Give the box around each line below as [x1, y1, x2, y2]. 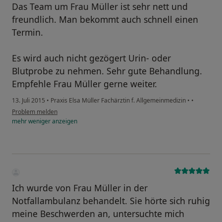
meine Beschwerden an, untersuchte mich [12, 208, 184, 220]
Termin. [12, 26, 43, 39]
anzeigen [51, 117, 77, 126]
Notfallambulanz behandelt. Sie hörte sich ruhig [12, 195, 210, 207]
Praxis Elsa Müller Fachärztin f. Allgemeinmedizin [49, 96, 187, 105]
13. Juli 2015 [12, 96, 45, 105]
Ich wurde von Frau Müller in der [12, 182, 148, 194]
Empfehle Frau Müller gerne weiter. [12, 78, 157, 90]
